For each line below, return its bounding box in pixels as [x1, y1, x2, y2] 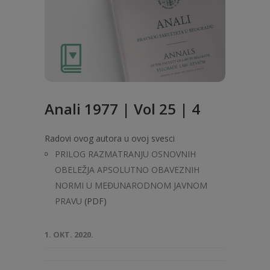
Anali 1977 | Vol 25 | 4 [45, 99, 200, 119]
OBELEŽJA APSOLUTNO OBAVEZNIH [55, 164, 199, 175]
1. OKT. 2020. [45, 229, 93, 240]
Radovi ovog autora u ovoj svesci [45, 133, 175, 144]
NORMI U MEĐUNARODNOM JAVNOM [55, 180, 207, 191]
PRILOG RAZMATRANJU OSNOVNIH [55, 148, 196, 160]
